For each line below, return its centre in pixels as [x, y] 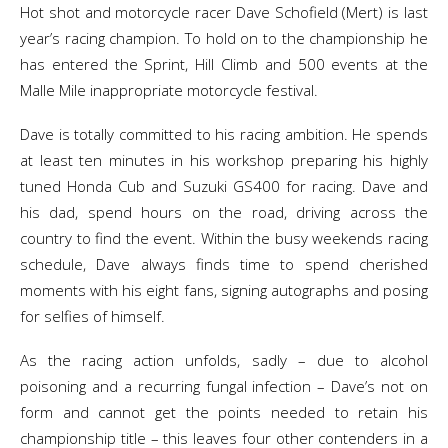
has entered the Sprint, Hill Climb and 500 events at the [224, 64]
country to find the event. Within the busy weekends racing [224, 238]
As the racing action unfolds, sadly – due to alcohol [224, 360]
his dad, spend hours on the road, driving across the [224, 212]
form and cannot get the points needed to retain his [224, 412]
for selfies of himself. [92, 316]
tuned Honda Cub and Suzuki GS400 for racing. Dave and [224, 186]
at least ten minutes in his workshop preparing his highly [224, 160]
